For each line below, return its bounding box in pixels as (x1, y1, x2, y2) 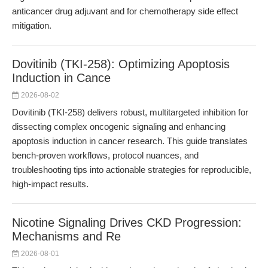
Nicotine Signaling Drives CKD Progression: (12, 216, 242, 229)
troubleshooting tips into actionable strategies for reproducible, (12, 165, 251, 175)
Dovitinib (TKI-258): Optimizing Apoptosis (12, 57, 230, 71)
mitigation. (12, 20, 51, 31)
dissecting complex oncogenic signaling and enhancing (12, 121, 226, 132)
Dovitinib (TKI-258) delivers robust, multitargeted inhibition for (12, 107, 248, 117)
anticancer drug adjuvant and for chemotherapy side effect (12, 6, 238, 16)
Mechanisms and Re (12, 230, 121, 243)
